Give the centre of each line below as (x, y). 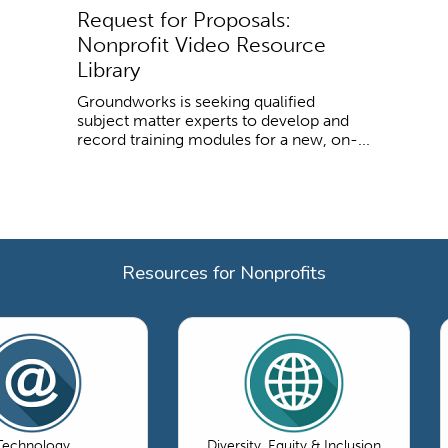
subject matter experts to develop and (213, 120)
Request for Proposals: (184, 19)
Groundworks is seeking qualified (196, 101)
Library (108, 69)
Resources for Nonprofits (224, 273)
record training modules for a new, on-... (223, 139)
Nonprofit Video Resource (201, 44)
